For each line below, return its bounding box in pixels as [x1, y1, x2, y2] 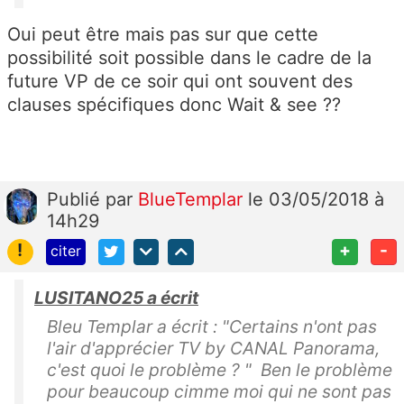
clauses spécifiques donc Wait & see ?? [7, 94, 341, 116]
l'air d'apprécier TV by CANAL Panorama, [47, 337, 380, 360]
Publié [47, 188, 106, 211]
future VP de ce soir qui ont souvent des [7, 70, 353, 93]
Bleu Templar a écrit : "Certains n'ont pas [47, 316, 377, 338]
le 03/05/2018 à [248, 188, 384, 211]
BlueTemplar [138, 188, 248, 211]
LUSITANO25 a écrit [34, 287, 198, 309]
